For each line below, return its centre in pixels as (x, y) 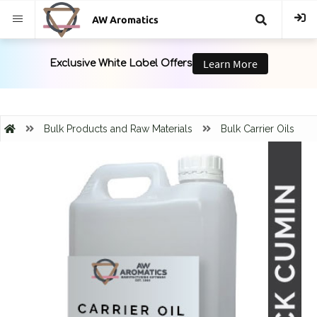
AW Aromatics (125, 20)
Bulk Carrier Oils (258, 129)
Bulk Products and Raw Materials (118, 129)
